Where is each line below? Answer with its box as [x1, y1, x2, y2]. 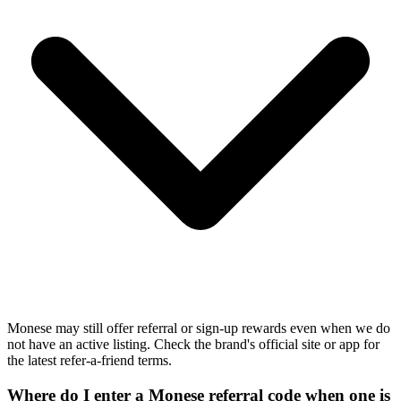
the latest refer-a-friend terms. [7, 352, 172, 368]
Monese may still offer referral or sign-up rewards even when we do [7, 320, 390, 336]
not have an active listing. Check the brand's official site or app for [7, 336, 380, 352]
